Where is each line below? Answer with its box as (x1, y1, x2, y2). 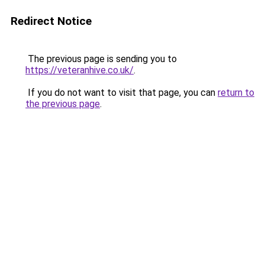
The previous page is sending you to (25, 53, 177, 64)
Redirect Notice (11, 14, 92, 28)
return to (218, 87, 254, 98)
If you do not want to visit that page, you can (25, 87, 218, 98)
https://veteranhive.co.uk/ (25, 64, 134, 76)
